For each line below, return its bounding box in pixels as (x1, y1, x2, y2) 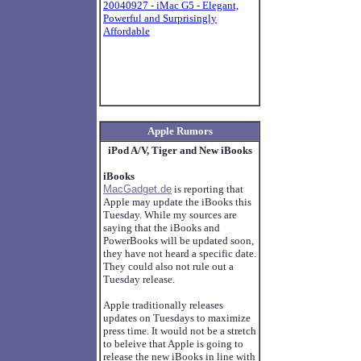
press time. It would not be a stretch (103, 325, 256, 337)
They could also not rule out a (103, 260, 234, 272)
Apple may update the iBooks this (103, 196, 251, 208)
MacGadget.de (103, 183, 172, 195)
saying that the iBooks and (103, 222, 220, 234)
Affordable (103, 25, 150, 37)
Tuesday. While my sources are (103, 209, 237, 221)
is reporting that (172, 183, 243, 195)
